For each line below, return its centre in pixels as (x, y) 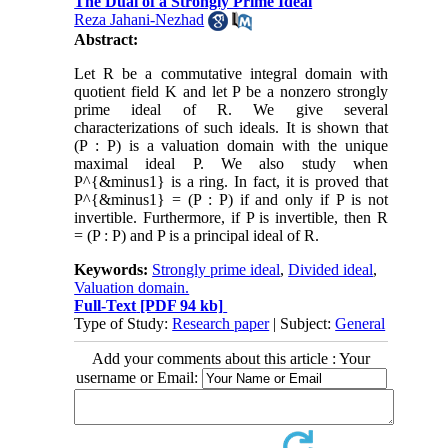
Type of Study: (123, 324)
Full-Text (105, 306)
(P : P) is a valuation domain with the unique (231, 146)
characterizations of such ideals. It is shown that (231, 128)
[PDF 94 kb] (180, 306)
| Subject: (302, 324)
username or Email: (138, 378)
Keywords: (113, 270)
